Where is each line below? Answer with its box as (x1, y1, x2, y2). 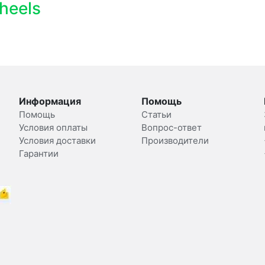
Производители (141, 134, 209, 146)
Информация (19, 95, 82, 107)
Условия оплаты (19, 121, 88, 133)
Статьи (141, 108, 172, 120)
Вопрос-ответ (141, 121, 202, 133)
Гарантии (19, 147, 59, 159)
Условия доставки (19, 134, 96, 146)
